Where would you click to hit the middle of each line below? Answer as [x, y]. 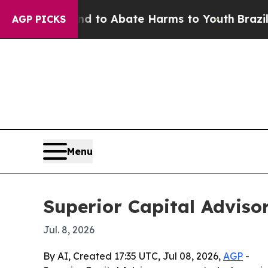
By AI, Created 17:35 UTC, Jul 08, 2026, [133, 256]
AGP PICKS [39, 19]
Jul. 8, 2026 [69, 230]
